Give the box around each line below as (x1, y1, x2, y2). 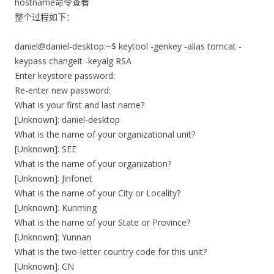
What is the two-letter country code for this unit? (15, 246, 207, 257)
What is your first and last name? (15, 99, 144, 111)
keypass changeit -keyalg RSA (15, 55, 131, 67)
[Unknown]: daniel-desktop (15, 114, 120, 125)
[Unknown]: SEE (15, 143, 76, 155)
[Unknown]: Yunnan (15, 231, 91, 243)
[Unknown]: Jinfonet (15, 172, 92, 184)
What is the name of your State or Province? (15, 217, 190, 228)
